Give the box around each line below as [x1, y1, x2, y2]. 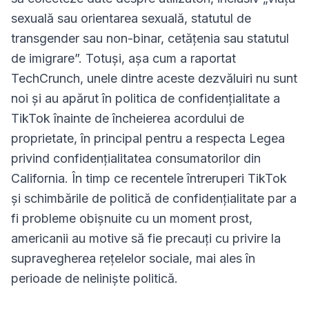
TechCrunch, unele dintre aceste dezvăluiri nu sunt [11, 71, 297, 86]
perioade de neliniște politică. [11, 271, 178, 286]
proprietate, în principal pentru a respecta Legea [11, 131, 285, 146]
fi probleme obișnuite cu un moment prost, [11, 211, 252, 226]
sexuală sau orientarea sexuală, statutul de [11, 11, 251, 26]
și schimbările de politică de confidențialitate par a [11, 191, 297, 206]
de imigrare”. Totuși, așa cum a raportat [11, 51, 236, 66]
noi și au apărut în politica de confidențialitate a [11, 91, 280, 106]
